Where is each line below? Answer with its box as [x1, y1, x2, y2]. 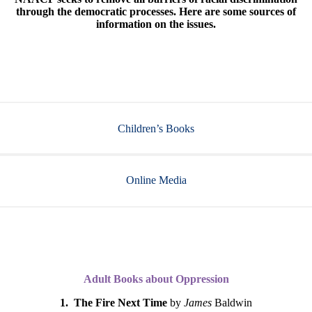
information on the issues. [96, 18, 216, 30]
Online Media [125, 174, 187, 186]
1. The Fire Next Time [60, 297, 170, 309]
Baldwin [214, 297, 252, 309]
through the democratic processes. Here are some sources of [16, 6, 296, 17]
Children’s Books [118, 123, 194, 134]
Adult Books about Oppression [83, 273, 229, 285]
